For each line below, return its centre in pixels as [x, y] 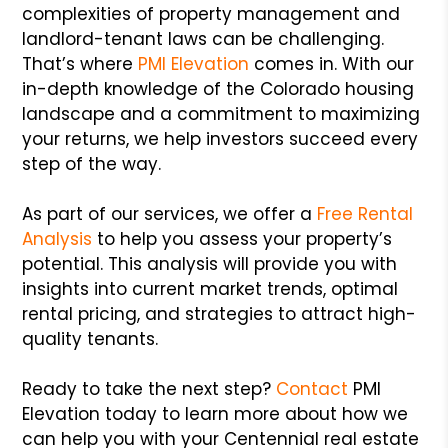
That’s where [78, 63]
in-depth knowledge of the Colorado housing [218, 88]
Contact [310, 388]
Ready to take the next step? [147, 388]
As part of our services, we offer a [167, 213]
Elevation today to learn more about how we [215, 413]
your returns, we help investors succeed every [220, 138]
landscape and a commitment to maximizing [221, 113]
